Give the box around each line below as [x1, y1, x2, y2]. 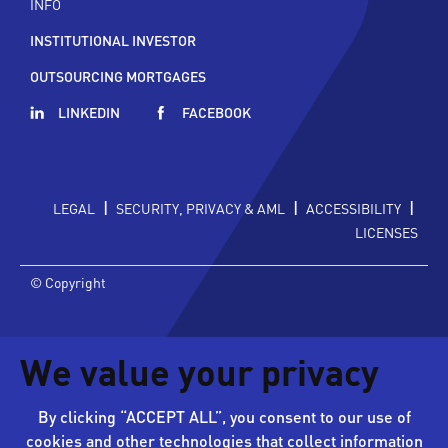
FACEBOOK [182, 102, 251, 121]
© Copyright [30, 272, 106, 291]
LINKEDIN [58, 102, 120, 121]
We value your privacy [20, 358, 379, 395]
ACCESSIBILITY [306, 198, 401, 217]
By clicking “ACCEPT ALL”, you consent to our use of [37, 405, 411, 427]
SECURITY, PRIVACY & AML [116, 198, 285, 217]
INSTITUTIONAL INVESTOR [30, 30, 196, 49]
